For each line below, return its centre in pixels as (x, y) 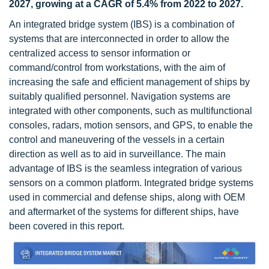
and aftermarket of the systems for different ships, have (124, 212)
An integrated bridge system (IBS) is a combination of (122, 24)
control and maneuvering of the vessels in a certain (117, 140)
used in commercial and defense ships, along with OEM (127, 197)
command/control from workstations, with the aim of (117, 68)
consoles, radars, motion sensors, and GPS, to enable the (131, 125)
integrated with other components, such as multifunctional (131, 111)
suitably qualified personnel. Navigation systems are (120, 96)
